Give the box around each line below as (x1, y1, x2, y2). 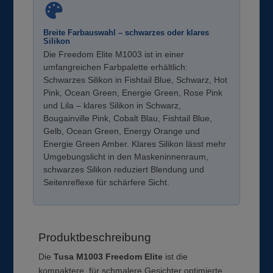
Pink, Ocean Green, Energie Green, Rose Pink (43, 87, 223, 97)
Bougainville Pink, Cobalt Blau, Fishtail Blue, (43, 113, 213, 123)
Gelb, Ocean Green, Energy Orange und (43, 126, 200, 136)
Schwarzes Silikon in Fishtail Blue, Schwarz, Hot (43, 74, 228, 85)
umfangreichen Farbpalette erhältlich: (43, 62, 188, 72)
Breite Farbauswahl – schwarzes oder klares (43, 27, 210, 37)
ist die (163, 251, 188, 261)
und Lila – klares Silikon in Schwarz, (43, 100, 182, 110)
